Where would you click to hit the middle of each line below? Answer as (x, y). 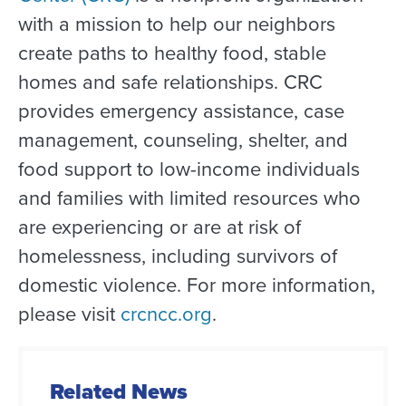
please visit (69, 314)
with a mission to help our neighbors (177, 24)
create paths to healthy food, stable (172, 53)
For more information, (278, 285)
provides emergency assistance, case (181, 111)
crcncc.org (166, 314)
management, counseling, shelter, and (183, 140)
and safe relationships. (180, 82)
